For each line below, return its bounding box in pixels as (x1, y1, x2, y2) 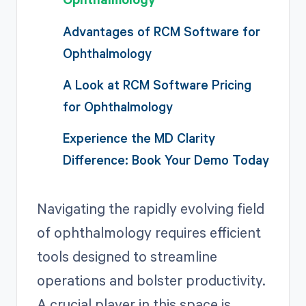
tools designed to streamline (36, 247, 217, 266)
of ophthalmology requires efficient (36, 223, 261, 242)
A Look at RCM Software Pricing (62, 75, 251, 93)
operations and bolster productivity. (36, 270, 266, 290)
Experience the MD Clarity (62, 129, 215, 147)
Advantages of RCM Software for (62, 22, 260, 40)
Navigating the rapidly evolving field (36, 199, 264, 219)
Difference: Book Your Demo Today (62, 151, 269, 169)
